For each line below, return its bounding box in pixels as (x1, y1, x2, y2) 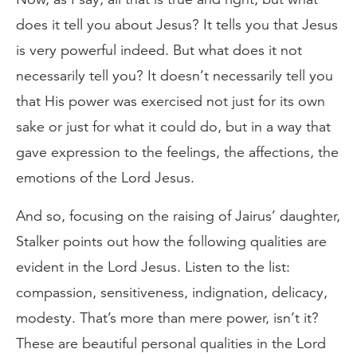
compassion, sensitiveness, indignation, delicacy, (16, 284, 328, 301)
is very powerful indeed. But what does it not (16, 41, 302, 59)
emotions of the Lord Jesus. (16, 169, 194, 186)
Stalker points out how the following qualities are (16, 233, 327, 250)
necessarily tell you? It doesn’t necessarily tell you (16, 67, 333, 84)
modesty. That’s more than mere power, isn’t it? (16, 309, 319, 327)
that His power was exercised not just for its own (16, 92, 325, 110)
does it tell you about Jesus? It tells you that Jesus (16, 16, 338, 33)
